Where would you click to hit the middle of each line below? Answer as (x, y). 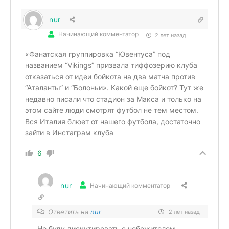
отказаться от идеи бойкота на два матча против (110, 76)
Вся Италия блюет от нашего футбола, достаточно (113, 121)
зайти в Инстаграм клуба (69, 133)
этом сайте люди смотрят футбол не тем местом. (112, 110)
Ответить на (69, 212)
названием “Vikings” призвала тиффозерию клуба (111, 65)
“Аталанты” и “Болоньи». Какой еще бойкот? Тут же (114, 88)
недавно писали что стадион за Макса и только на (113, 99)
